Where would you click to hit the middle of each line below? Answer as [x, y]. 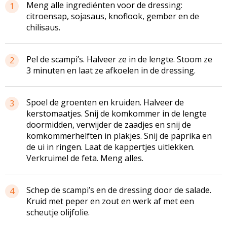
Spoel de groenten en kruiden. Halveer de [105, 102]
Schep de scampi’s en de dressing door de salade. [119, 190]
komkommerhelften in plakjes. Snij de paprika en [119, 136]
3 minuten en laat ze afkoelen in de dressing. [111, 70]
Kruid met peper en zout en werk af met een [110, 201]
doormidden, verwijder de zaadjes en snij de [109, 125]
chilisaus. [43, 27]
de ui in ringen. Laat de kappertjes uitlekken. [110, 147]
